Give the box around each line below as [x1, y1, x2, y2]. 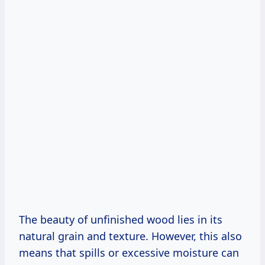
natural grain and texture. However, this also [19, 229, 242, 244]
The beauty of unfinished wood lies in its [19, 212, 222, 227]
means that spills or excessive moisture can [19, 245, 239, 260]
